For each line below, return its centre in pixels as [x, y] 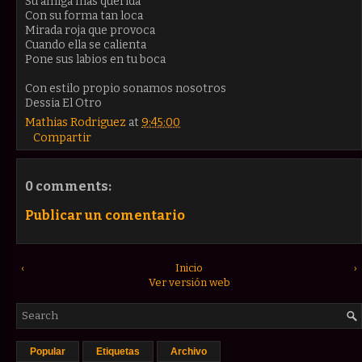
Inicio [189, 267]
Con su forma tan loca [84, 15]
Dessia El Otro [63, 103]
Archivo [189, 351]
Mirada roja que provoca [90, 30]
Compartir [62, 137]
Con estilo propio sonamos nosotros [126, 88]
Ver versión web [189, 282]
